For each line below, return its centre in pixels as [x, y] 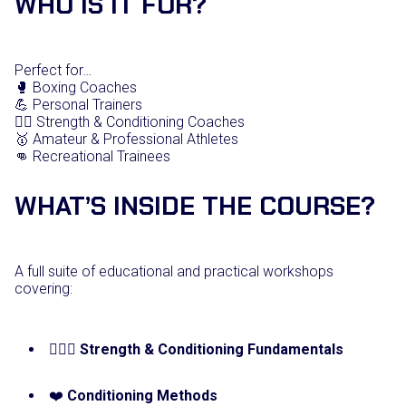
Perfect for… [53, 71]
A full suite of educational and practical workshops [174, 272]
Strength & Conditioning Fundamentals [212, 350]
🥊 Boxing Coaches [76, 88]
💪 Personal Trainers [78, 105]
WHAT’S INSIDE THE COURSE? [195, 207]
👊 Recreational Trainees [92, 157]
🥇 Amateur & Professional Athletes [126, 140]
